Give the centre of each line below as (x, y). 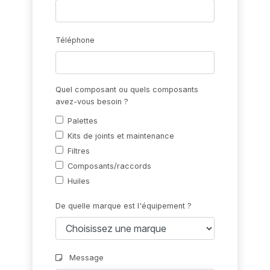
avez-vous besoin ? (92, 102)
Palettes (83, 121)
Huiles (79, 181)
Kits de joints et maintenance (121, 136)
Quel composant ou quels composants (127, 90)
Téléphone (75, 40)
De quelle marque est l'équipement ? (124, 206)
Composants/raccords (110, 166)
